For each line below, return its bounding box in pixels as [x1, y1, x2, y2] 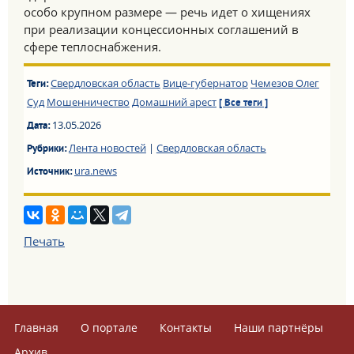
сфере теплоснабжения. [24, 39, 161, 55]
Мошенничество [46, 95, 130, 109]
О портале [81, 320, 138, 335]
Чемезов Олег [250, 76, 319, 90]
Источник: [26, 166, 74, 179]
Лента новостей [68, 141, 146, 155]
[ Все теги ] [218, 97, 268, 110]
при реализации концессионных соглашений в [24, 21, 299, 37]
